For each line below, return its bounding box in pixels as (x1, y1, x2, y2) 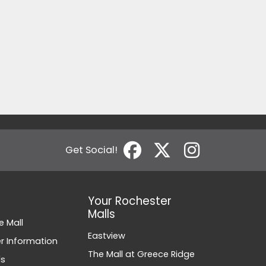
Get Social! (65, 143, 118, 157)
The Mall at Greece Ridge (88, 248, 195, 260)
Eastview (88, 230, 126, 242)
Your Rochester (88, 193, 172, 209)
